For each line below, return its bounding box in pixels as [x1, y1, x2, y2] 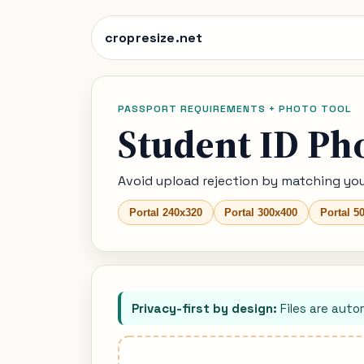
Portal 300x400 [224, 206, 298, 219]
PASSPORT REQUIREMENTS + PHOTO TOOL [118, 102, 352, 115]
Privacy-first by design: [131, 301, 277, 317]
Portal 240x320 [128, 206, 202, 219]
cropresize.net [105, 28, 203, 46]
